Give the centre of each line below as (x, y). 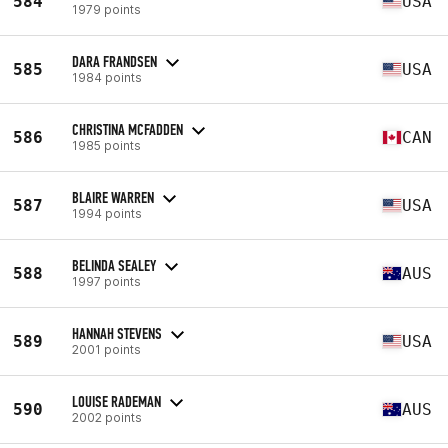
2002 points (107, 417)
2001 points (106, 349)
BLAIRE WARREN (113, 197)
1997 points (106, 281)
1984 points (107, 77)
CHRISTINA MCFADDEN (127, 129)
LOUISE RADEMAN (116, 401)
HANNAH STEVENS (117, 333)
